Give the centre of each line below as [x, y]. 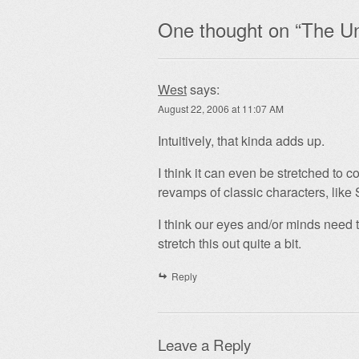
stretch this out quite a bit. [230, 243]
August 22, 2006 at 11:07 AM [221, 108]
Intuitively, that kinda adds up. [241, 140]
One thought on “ [230, 29]
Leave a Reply [204, 344]
